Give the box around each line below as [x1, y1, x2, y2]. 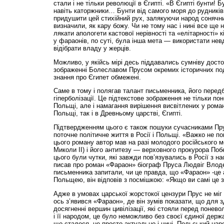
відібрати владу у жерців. [53, 44, 131, 52]
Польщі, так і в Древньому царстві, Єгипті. [53, 109, 182, 117]
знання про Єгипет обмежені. [53, 73, 141, 81]
